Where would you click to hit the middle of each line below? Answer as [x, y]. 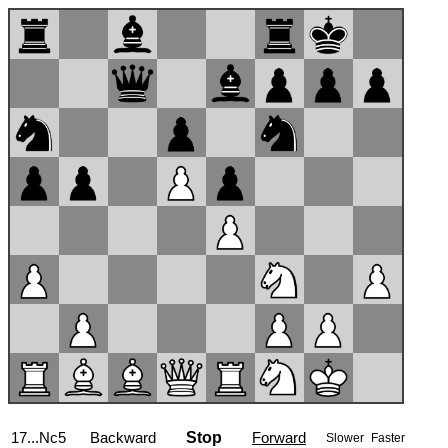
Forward [279, 437]
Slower [346, 438]
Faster [388, 438]
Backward [123, 437]
